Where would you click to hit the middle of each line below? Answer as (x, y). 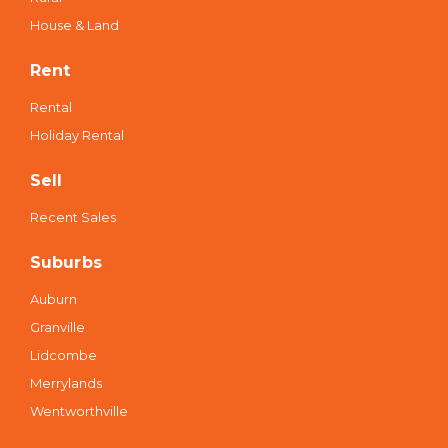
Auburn (53, 298)
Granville (57, 326)
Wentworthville (79, 410)
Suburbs (66, 262)
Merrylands (66, 382)
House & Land (74, 24)
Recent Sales (73, 216)
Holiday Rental (77, 134)
